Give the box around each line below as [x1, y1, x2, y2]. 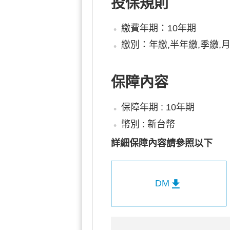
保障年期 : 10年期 [121, 102, 195, 113]
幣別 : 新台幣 [121, 119, 175, 129]
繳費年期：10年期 [121, 23, 196, 34]
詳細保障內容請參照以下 [111, 138, 213, 148]
